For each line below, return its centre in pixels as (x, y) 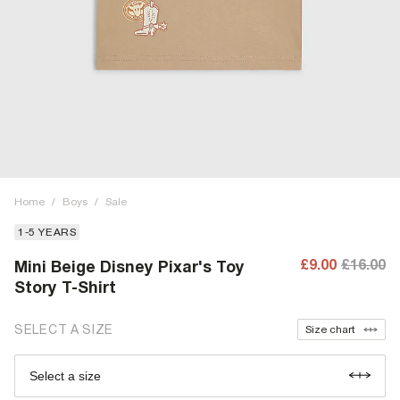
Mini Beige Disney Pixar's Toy (129, 267)
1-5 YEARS (47, 232)
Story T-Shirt (65, 287)
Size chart (330, 329)
